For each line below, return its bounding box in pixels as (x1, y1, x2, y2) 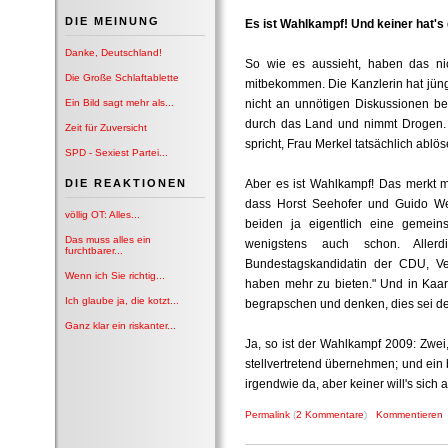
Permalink (245, 409, 290, 420)
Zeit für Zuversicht (65, 122, 147, 133)
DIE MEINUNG (65, 15, 160, 27)
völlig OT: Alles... (65, 209, 140, 220)
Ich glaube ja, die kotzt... (65, 295, 179, 306)
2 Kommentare (296, 409, 364, 420)
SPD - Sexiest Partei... (65, 147, 168, 158)
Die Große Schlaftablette (65, 72, 179, 83)
